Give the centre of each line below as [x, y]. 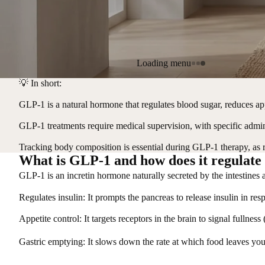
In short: [46, 83]
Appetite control [49, 218]
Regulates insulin [51, 197]
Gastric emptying [51, 241]
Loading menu [164, 63]
